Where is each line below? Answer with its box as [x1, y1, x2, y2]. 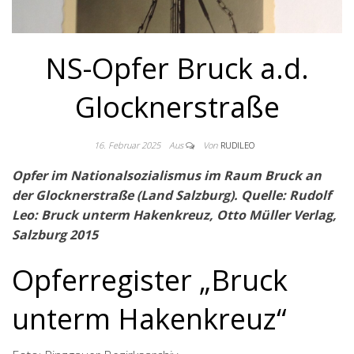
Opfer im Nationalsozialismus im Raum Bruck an [12, 167, 322, 185]
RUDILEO [220, 139, 254, 152]
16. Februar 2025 [93, 139, 163, 152]
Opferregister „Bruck [12, 261, 288, 300]
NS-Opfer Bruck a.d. [45, 49, 309, 88]
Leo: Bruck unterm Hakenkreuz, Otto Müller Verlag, [12, 206, 337, 224]
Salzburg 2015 [12, 226, 98, 244]
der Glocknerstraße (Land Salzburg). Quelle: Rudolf [12, 186, 331, 205]
